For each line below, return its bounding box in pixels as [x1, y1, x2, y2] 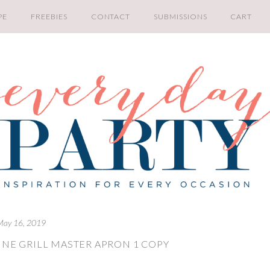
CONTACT [90, 12, 131, 21]
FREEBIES [31, 12, 67, 21]
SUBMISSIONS [154, 12, 207, 21]
